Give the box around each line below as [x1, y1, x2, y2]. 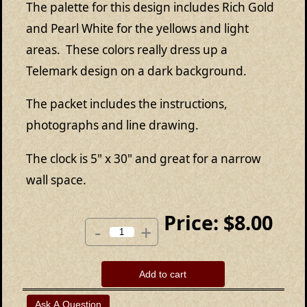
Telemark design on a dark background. [26, 63, 247, 79]
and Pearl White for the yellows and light [26, 21, 249, 36]
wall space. [26, 171, 86, 188]
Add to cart [139, 268, 187, 280]
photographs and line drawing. [26, 117, 199, 134]
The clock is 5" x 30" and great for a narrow [26, 150, 261, 167]
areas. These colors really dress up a [26, 42, 228, 58]
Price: [164, 208, 219, 236]
